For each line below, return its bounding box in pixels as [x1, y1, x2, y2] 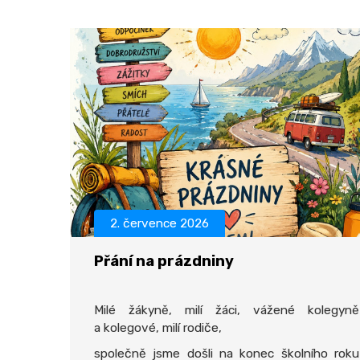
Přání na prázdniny [94, 252, 234, 270]
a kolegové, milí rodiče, [94, 321, 222, 335]
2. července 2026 [110, 216, 209, 231]
